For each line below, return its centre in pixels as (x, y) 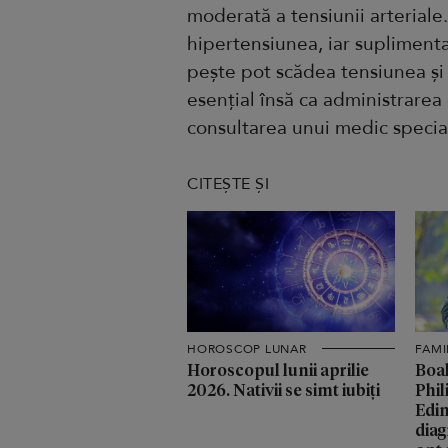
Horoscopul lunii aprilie (278, 369)
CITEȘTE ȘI (228, 183)
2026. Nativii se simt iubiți (283, 389)
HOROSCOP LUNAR (247, 348)
